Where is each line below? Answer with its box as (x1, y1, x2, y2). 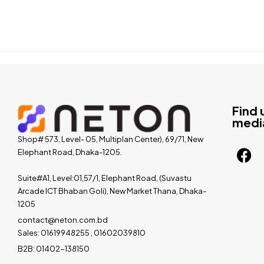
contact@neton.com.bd (18, 214, 108, 225)
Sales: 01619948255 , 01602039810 (18, 227, 146, 237)
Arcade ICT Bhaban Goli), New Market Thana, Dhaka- (18, 186, 206, 196)
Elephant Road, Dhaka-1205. (18, 147, 122, 157)
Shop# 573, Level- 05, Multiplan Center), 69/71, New (18, 134, 203, 144)
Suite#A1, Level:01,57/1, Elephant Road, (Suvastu (18, 173, 192, 183)
